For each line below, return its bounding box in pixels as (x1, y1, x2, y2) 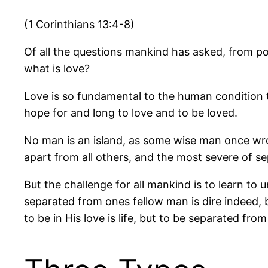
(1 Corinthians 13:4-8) (24, 17, 135, 31)
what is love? (24, 62, 90, 75)
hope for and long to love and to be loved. (24, 106, 237, 119)
